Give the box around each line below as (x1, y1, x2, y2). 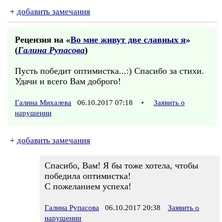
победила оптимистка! (45, 171, 131, 181)
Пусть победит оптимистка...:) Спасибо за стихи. (15, 66, 204, 76)
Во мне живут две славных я (70, 35, 186, 45)
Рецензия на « (15, 35, 70, 45)
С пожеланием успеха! (45, 181, 131, 191)
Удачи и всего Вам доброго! (15, 76, 121, 86)
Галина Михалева (15, 99, 71, 107)
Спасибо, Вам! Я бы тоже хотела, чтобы (45, 161, 198, 170)
